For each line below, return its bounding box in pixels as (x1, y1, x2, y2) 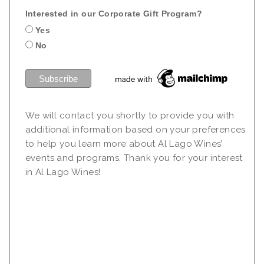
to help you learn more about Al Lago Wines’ (25, 138, 223, 150)
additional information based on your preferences (25, 124, 246, 136)
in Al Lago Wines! (25, 167, 101, 178)
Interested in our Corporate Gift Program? (25, 8, 202, 18)
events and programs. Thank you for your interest (25, 153, 243, 164)
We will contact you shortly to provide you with (25, 110, 235, 121)
